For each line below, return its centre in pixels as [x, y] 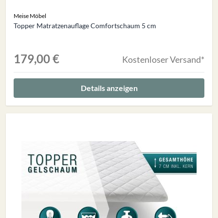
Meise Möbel [30, 16]
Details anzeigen [109, 88]
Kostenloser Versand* [163, 59]
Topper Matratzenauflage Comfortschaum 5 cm [85, 26]
